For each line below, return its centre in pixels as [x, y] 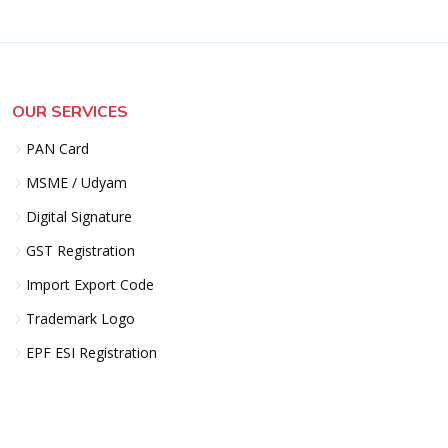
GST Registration [80, 250]
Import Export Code [90, 284]
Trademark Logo [80, 318]
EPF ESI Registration [91, 352]
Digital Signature [79, 216]
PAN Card [57, 148]
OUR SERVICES [70, 111]
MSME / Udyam [76, 182]
